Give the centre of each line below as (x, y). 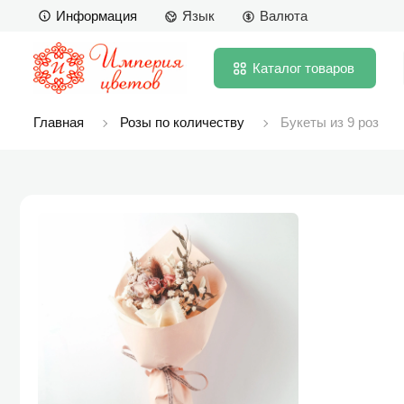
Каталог (277, 68)
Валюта (284, 16)
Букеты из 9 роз (330, 122)
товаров (330, 68)
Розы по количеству (182, 122)
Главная (59, 122)
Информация (96, 15)
